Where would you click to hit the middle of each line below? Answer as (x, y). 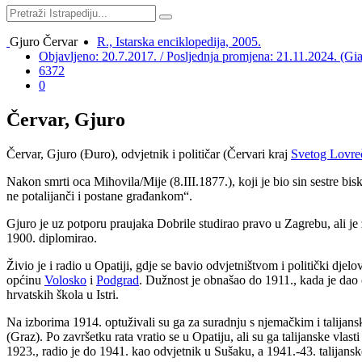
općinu (25, 280)
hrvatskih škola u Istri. (63, 294)
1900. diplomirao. (52, 238)
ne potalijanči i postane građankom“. (99, 196)
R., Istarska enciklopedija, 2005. (179, 42)
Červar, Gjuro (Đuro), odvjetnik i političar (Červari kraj (149, 154)
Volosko (65, 280)
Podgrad (118, 280)
